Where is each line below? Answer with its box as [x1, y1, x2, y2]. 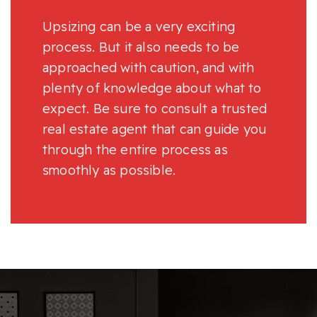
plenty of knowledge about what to [42, 79, 262, 96]
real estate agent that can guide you [42, 120, 267, 137]
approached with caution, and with [42, 59, 255, 76]
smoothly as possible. [42, 161, 176, 178]
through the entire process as [42, 141, 228, 158]
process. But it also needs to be [42, 38, 240, 55]
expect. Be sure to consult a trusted [42, 100, 267, 117]
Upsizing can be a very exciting [42, 18, 236, 35]
